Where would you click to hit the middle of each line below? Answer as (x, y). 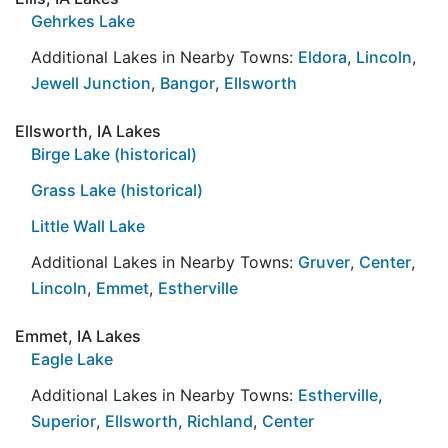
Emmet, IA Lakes (78, 335)
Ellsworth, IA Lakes (88, 130)
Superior (63, 420)
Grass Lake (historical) (117, 189)
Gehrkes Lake (83, 20)
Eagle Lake (72, 358)
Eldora (322, 56)
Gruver (324, 261)
